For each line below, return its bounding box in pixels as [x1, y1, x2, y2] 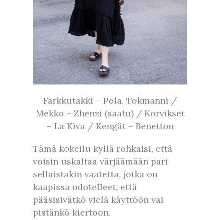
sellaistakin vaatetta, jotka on [33, 168, 158, 180]
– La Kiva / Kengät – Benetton [46, 120, 174, 132]
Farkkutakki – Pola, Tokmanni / [43, 94, 177, 106]
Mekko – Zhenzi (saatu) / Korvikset [35, 107, 185, 119]
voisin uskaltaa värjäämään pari [33, 155, 168, 167]
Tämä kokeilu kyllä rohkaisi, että [33, 142, 172, 154]
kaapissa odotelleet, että [33, 181, 137, 192]
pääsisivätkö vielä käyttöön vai [33, 193, 164, 205]
